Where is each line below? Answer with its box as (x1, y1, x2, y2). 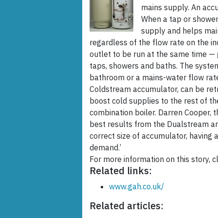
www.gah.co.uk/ (109, 182, 164, 192)
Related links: (90, 164, 152, 178)
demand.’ (90, 143, 121, 153)
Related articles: (90, 199, 163, 213)
